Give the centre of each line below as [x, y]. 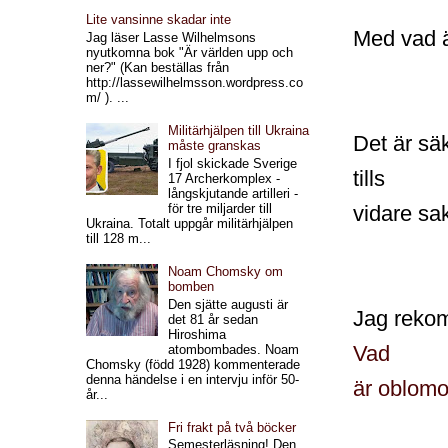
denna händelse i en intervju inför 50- [193, 379]
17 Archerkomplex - [224, 178]
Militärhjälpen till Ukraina [239, 131]
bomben [191, 286]
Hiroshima [197, 334]
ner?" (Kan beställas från [158, 68]
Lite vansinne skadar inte [159, 20]
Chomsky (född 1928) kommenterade [193, 364]
